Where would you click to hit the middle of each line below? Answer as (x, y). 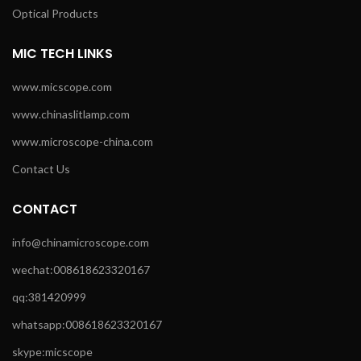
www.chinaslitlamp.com (71, 114)
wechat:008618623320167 (81, 270)
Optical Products (55, 14)
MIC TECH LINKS (62, 54)
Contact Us (41, 169)
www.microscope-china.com (83, 142)
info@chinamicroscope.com (81, 243)
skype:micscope (52, 352)
